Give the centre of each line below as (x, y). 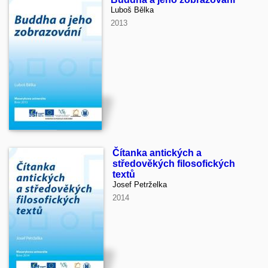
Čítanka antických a (157, 153)
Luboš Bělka (132, 10)
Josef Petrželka (140, 185)
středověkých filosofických (174, 164)
